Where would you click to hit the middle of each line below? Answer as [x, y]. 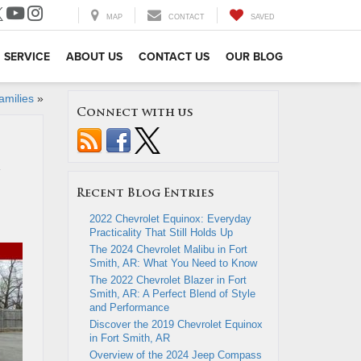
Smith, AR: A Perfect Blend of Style [172, 294]
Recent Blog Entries [145, 194]
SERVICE [27, 56]
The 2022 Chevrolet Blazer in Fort [168, 280]
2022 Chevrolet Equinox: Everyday [170, 219]
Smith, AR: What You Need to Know [174, 263]
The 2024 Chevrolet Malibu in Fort [168, 249]
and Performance [129, 307]
